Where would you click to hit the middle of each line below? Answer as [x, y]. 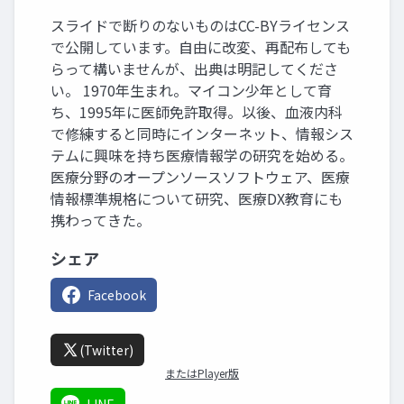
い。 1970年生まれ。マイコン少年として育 [191, 90]
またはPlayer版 [202, 373]
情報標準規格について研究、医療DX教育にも [197, 198]
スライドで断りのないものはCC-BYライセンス [200, 25]
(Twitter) [106, 350]
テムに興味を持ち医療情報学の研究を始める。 [202, 155]
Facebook [117, 295]
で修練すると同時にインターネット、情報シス [202, 133]
